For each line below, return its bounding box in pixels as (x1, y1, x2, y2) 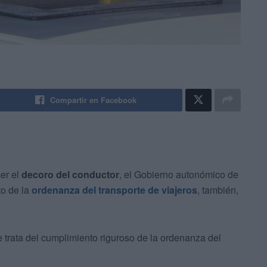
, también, (197, 183, 238, 197)
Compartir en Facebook (50, 94, 137, 106)
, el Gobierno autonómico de (119, 167, 238, 182)
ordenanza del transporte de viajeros (32, 183, 197, 197)
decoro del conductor (21, 167, 119, 182)
